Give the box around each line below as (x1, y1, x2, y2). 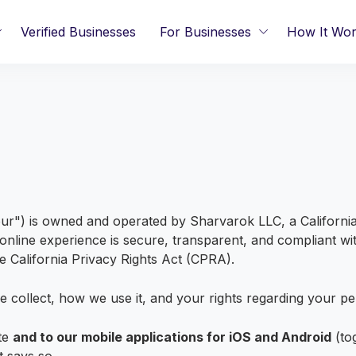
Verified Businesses (21, 24, 136, 40)
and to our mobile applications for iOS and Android (13, 329, 331, 345)
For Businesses (160, 24, 251, 40)
